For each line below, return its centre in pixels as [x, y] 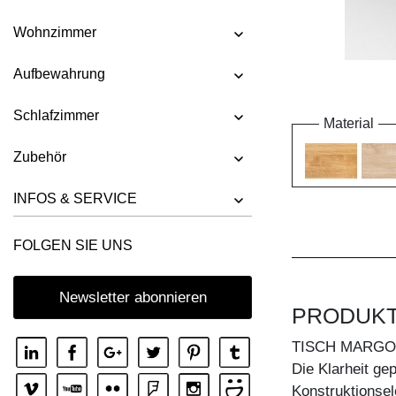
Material [349, 123]
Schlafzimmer [56, 115]
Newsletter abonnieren [133, 297]
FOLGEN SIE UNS [73, 245]
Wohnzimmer [55, 32]
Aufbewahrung [59, 73]
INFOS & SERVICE [75, 198]
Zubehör [40, 156]
